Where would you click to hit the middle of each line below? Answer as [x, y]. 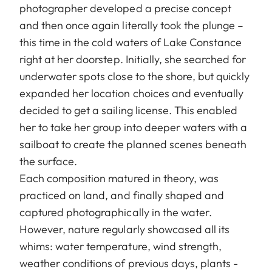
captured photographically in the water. [116, 212]
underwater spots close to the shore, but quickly [135, 76]
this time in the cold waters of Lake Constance [131, 42]
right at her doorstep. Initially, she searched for [133, 59]
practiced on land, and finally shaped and [122, 195]
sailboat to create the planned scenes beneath [133, 144]
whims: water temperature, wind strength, [121, 246]
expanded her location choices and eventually [132, 93]
